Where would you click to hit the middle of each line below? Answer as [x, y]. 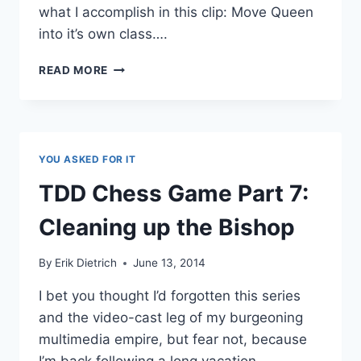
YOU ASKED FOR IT [87, 159]
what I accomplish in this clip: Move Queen [176, 12]
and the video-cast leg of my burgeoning [171, 318]
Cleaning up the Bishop [167, 227]
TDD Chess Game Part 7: [174, 193]
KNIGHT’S [135, 133]
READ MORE [74, 70]
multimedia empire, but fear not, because [173, 340]
